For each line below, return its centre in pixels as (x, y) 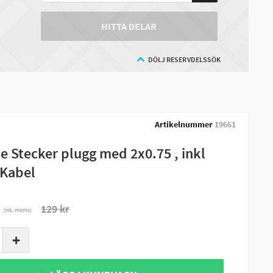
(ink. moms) (18, 210)
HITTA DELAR (129, 26)
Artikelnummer (183, 124)
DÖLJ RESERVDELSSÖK (184, 59)
